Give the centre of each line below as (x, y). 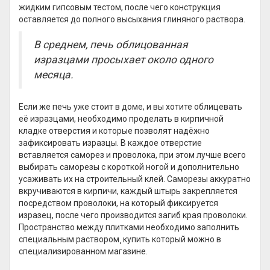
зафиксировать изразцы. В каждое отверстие (110, 143)
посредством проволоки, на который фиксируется (118, 203)
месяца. (54, 75)
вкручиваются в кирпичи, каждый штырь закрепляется (128, 191)
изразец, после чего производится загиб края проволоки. (133, 215)
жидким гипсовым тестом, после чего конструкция (120, 7)
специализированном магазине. (83, 251)
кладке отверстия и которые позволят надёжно (114, 131)
